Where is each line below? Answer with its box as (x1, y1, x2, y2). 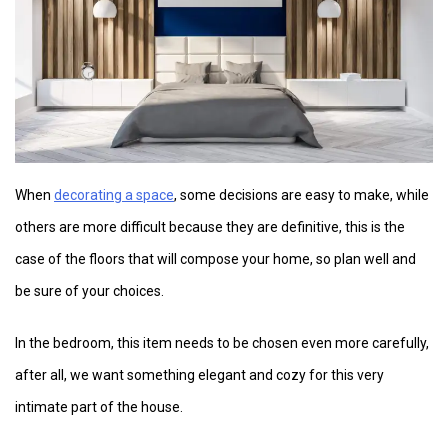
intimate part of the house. (15, 398, 183, 415)
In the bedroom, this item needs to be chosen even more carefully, (15, 334, 429, 351)
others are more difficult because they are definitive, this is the (15, 218, 405, 235)
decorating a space (54, 186, 174, 203)
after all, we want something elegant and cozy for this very (15, 366, 384, 383)
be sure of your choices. (15, 282, 164, 299)
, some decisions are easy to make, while (174, 186, 429, 203)
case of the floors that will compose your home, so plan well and (15, 250, 416, 267)
